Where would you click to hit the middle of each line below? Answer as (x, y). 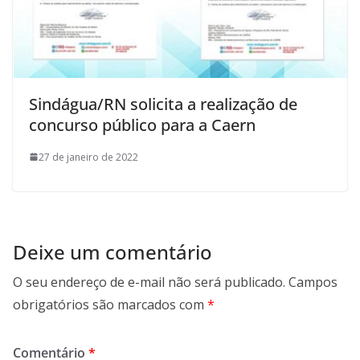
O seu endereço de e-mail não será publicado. (149, 282)
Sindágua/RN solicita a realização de (163, 104)
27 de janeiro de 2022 (88, 157)
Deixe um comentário (112, 252)
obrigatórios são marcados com (110, 304)
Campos (313, 282)
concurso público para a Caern (142, 125)
